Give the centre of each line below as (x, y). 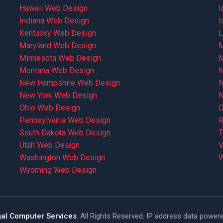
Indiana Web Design (55, 21)
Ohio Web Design (50, 108)
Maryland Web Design (58, 46)
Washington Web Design (62, 158)
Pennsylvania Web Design (65, 120)
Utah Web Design (50, 145)
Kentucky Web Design (58, 33)
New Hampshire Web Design (70, 83)
